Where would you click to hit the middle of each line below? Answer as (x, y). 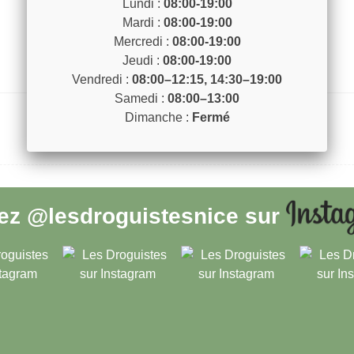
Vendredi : (102, 79)
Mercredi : (143, 41)
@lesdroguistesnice (133, 216)
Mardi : (143, 23)
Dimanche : (158, 117)
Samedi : (141, 98)
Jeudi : (143, 60)
